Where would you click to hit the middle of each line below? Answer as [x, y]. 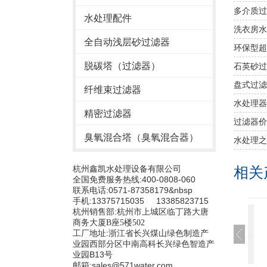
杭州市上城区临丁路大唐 [163, 212]
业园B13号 [93, 255]
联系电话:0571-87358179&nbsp [133, 190]
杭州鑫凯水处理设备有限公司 [127, 169]
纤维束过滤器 [113, 90]
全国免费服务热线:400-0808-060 [134, 180]
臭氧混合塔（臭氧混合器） [141, 138]
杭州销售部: [95, 212]
